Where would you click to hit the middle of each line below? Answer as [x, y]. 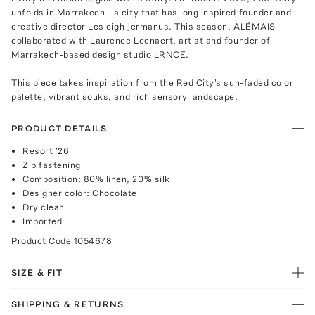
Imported [43, 221]
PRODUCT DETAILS [59, 128]
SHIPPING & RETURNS [68, 304]
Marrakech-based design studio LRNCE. [100, 54]
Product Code [43, 240]
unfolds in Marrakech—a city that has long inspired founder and [152, 12]
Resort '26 [46, 150]
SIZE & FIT [37, 272]
